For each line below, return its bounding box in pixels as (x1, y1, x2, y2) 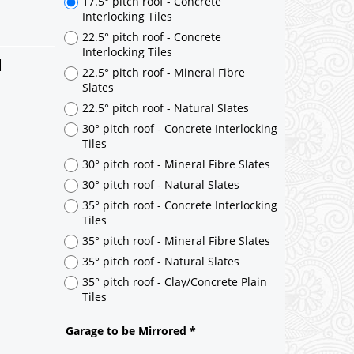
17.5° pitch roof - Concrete (82, 93, 221, 109)
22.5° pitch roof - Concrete (82, 129, 221, 145)
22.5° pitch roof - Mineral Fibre (82, 164, 245, 180)
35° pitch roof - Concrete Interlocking (82, 297, 277, 313)
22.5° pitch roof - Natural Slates (82, 200, 249, 216)
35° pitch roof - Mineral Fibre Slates (82, 333, 270, 348)
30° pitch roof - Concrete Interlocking (82, 220, 277, 236)
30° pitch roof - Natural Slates (82, 277, 239, 292)
